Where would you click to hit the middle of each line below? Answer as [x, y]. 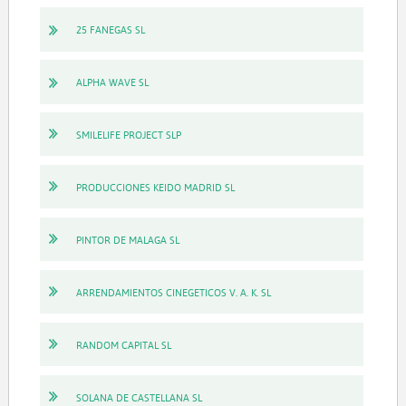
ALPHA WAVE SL [112, 82]
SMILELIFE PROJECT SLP [128, 134]
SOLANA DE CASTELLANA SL [139, 397]
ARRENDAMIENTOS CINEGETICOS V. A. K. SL [173, 292]
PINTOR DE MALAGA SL [127, 239]
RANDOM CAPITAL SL [123, 344]
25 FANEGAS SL [110, 30]
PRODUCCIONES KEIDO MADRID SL [155, 187]
